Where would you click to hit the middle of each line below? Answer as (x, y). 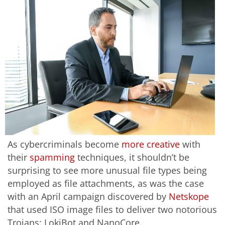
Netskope (189, 196)
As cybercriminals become (65, 144)
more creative (151, 144)
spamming (52, 157)
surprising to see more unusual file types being (107, 170)
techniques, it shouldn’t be (132, 157)
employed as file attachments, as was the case (106, 183)
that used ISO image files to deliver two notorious (112, 209)
